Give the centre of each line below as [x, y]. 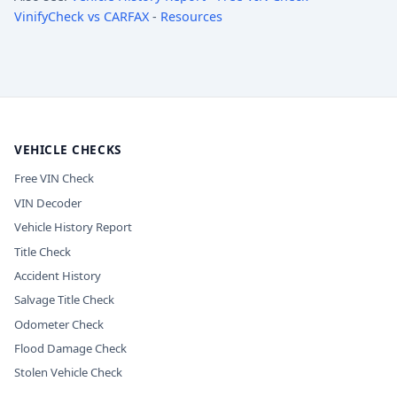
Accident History [58, 275]
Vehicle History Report [73, 227]
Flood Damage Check [70, 349]
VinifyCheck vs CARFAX [82, 17]
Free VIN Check [54, 179]
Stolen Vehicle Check [68, 373]
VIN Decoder [48, 202]
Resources [191, 17]
